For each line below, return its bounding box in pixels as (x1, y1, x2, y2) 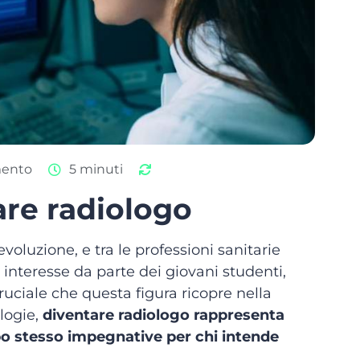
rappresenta (194, 306, 284, 324)
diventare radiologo (43, 306, 190, 324)
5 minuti (69, 162, 123, 177)
